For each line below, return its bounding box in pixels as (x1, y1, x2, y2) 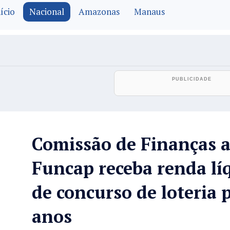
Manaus (134, 6, 165, 18)
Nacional (29, 6, 64, 18)
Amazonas (79, 6, 120, 18)
